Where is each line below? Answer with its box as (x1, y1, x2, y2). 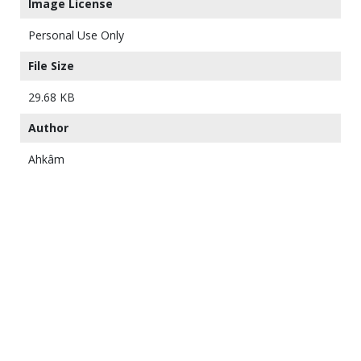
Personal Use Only (28, 27, 124, 43)
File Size (28, 57, 74, 73)
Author (28, 119, 68, 135)
